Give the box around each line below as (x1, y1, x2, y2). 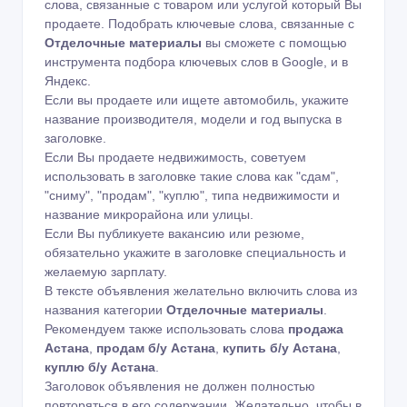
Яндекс (45, 73, 87, 88)
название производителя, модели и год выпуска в (45, 111, 342, 126)
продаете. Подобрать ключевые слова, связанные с (45, 15, 354, 31)
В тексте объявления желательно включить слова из (45, 283, 357, 298)
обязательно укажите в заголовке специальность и (45, 244, 346, 260)
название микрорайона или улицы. (45, 206, 253, 222)
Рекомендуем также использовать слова (45, 321, 288, 336)
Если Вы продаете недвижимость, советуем (45, 149, 306, 164)
